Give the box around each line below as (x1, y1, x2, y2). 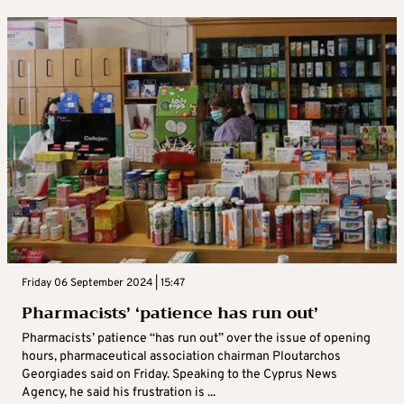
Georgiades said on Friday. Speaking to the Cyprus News (22, 367, 337, 383)
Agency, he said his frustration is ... (22, 385, 216, 401)
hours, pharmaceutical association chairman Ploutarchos (22, 349, 341, 365)
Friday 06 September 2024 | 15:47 (22, 276, 185, 291)
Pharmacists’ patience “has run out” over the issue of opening (22, 331, 371, 347)
